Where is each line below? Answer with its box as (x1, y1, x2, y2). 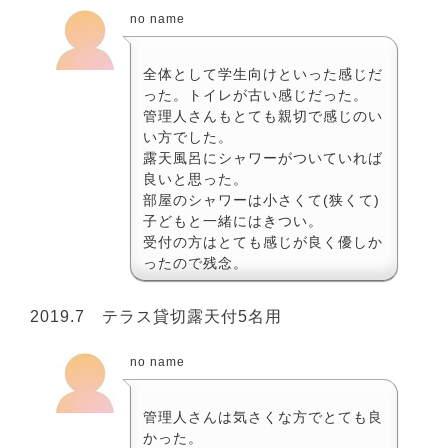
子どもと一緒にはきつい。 (143, 212, 323, 229)
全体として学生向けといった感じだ (143, 65, 383, 82)
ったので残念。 (143, 254, 248, 271)
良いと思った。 (143, 170, 248, 187)
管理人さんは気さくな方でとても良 (143, 408, 383, 425)
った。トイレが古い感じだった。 (143, 86, 368, 103)
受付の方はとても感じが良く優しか (143, 233, 383, 250)
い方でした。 (143, 128, 233, 145)
